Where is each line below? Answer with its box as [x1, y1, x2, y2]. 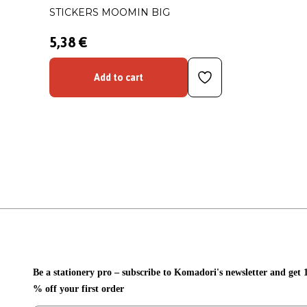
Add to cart [94, 72, 143, 83]
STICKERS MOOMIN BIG [49, 6, 170, 19]
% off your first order [33, 284, 124, 295]
